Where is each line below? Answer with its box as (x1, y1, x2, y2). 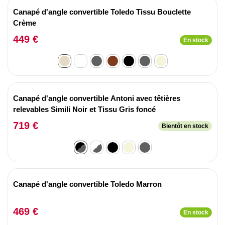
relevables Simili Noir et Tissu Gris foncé (13, 104, 156, 114)
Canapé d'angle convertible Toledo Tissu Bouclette (13, 8, 191, 16)
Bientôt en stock (162, 123, 208, 130)
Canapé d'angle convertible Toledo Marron (13, 180, 162, 188)
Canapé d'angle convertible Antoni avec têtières (13, 93, 180, 102)
